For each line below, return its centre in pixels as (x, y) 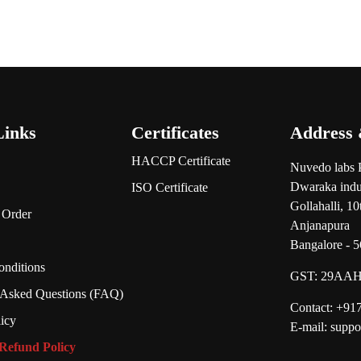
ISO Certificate (170, 187)
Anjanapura (320, 225)
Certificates (175, 132)
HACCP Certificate (181, 160)
